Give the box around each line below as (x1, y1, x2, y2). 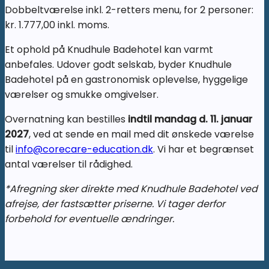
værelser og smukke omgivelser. (5, 88, 159, 102)
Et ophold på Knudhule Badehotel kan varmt (5, 43, 213, 57)
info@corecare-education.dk (16, 142, 153, 157)
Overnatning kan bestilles (5, 112, 128, 127)
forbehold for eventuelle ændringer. (5, 212, 177, 226)
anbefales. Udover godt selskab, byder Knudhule (5, 58, 232, 72)
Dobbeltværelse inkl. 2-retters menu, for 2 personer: (5, 3, 253, 17)
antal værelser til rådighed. (5, 157, 133, 172)
